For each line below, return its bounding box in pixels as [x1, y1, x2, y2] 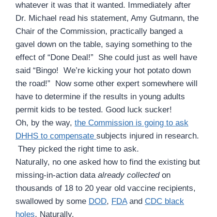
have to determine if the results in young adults [15, 92, 185, 102]
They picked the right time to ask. [15, 144, 139, 154]
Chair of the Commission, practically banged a [15, 27, 183, 36]
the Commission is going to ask [75, 118, 188, 128]
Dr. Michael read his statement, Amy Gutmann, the [15, 14, 199, 23]
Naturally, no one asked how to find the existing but [15, 157, 200, 167]
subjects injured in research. [96, 131, 199, 141]
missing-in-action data [15, 170, 98, 180]
